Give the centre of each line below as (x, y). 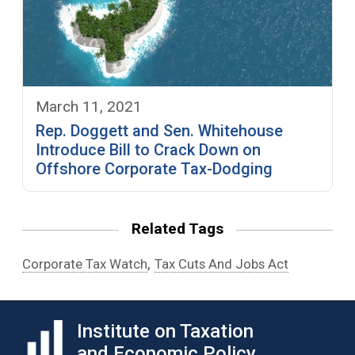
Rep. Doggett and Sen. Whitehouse (159, 130)
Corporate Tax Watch (85, 263)
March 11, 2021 (89, 106)
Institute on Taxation (166, 331)
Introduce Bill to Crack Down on (148, 149)
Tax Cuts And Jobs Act (221, 263)
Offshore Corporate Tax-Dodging (154, 168)
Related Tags (177, 228)
